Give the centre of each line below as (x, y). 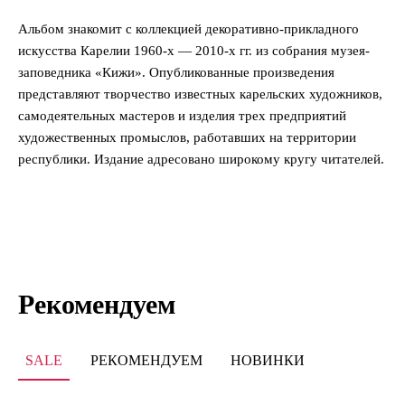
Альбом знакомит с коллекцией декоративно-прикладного (188, 28)
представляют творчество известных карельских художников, (200, 94)
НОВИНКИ (268, 360)
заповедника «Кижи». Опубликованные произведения (176, 72)
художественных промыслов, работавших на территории (187, 137)
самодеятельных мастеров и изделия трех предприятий (182, 115)
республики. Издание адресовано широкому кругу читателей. (201, 159)
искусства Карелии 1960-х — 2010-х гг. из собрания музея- (194, 50)
